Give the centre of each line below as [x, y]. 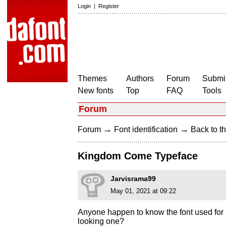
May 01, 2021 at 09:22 [143, 191]
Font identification [146, 129]
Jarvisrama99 [133, 179]
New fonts [96, 91]
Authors [140, 78]
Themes [92, 78]
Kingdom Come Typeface [138, 156]
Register [109, 6]
